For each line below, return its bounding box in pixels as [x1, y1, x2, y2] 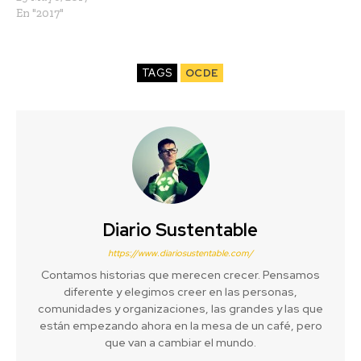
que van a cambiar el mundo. [105, 334, 256, 350]
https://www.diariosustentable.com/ [108, 247, 253, 259]
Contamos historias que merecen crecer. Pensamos [41, 267, 320, 282]
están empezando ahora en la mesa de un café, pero [39, 317, 322, 333]
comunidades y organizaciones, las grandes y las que [38, 301, 323, 316]
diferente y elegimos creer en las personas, [64, 284, 297, 299]
